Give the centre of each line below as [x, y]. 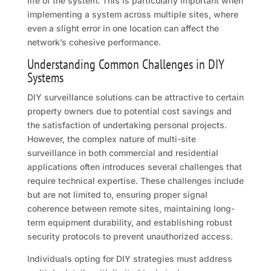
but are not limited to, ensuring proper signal [117, 195]
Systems [45, 78]
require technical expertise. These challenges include [135, 181]
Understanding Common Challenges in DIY [126, 64]
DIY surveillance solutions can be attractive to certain [135, 97]
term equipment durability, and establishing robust [129, 223]
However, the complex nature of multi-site [111, 139]
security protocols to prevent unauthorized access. [130, 237]
